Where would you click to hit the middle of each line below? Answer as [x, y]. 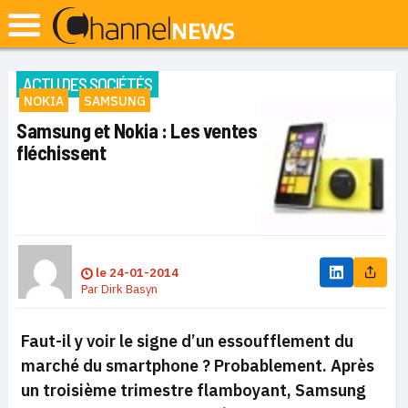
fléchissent [61, 152]
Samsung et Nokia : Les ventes [137, 130]
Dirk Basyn [129, 289]
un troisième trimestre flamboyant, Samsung [194, 390]
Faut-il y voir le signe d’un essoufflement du [187, 341]
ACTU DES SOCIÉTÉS [87, 84]
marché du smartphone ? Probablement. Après [198, 366]
